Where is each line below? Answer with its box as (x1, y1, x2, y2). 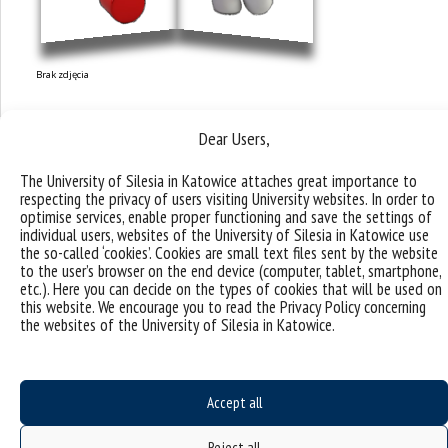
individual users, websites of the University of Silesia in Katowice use (20, 224, 429, 246)
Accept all (206, 392, 262, 412)
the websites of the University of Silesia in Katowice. (20, 314, 335, 336)
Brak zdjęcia (36, 68, 89, 82)
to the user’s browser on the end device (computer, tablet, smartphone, (20, 260, 441, 282)
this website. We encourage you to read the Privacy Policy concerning (20, 296, 426, 318)
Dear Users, (198, 127, 270, 150)
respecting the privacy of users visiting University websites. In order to (20, 188, 435, 210)
